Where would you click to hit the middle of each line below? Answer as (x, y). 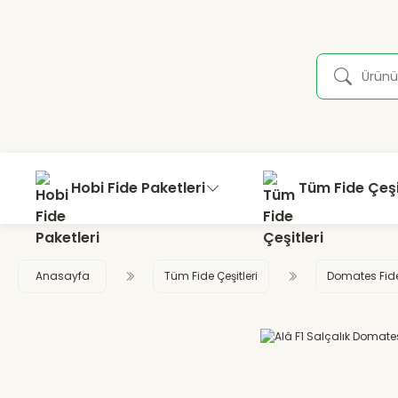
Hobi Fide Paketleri (138, 188)
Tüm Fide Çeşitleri (211, 276)
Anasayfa (62, 276)
